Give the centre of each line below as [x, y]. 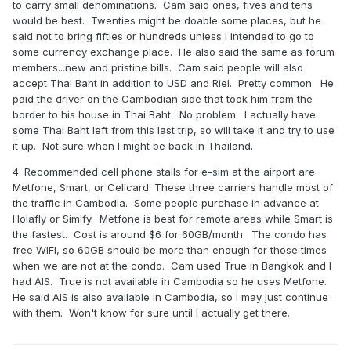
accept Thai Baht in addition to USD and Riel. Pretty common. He [173, 83]
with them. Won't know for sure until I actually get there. [154, 313]
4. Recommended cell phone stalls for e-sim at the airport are [164, 172]
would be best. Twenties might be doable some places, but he [167, 21]
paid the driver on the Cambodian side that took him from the [163, 99]
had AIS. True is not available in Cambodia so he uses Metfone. [170, 282]
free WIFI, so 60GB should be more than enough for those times [170, 250]
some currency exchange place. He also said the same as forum [174, 52]
